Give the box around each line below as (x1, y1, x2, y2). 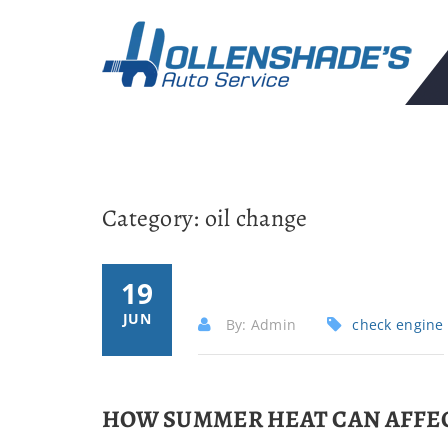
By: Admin (221, 315, 297, 334)
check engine (352, 315, 444, 334)
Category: (102, 202, 205, 234)
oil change (204, 202, 308, 234)
